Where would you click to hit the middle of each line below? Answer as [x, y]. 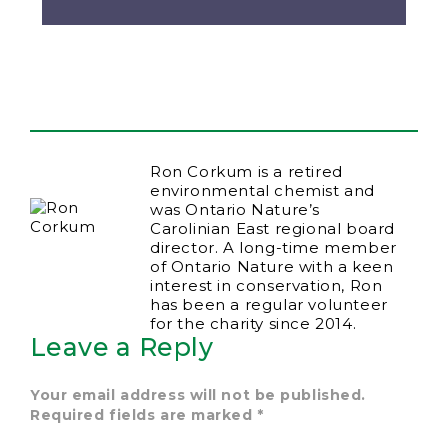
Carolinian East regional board [273, 229]
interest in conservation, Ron [266, 286]
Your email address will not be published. [198, 395]
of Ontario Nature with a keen [272, 267]
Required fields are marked [144, 415]
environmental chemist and [263, 191]
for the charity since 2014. [253, 324]
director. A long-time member [273, 248]
